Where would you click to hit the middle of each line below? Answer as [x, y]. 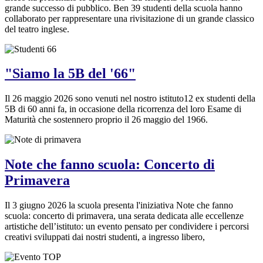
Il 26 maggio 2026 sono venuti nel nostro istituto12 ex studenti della [130, 99]
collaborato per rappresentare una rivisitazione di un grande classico [129, 18]
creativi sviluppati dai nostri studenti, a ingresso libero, [105, 237]
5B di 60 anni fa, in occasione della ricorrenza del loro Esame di [123, 109]
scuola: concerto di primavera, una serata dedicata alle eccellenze [124, 216]
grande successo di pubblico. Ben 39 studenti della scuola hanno [124, 8]
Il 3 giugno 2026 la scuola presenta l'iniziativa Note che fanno [119, 205]
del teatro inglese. [37, 29]
